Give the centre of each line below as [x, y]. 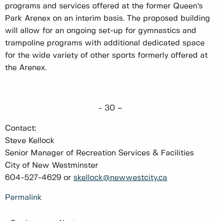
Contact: [20, 129]
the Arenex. [26, 68]
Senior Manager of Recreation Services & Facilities [99, 153]
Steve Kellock [30, 141]
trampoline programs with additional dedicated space [105, 43]
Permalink [23, 198]
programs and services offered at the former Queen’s [104, 6]
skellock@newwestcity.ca [120, 178]
